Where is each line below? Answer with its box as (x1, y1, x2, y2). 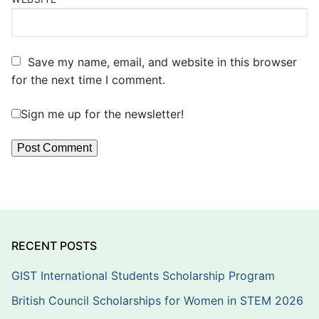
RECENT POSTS (11, 238, 97, 253)
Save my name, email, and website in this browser (28, 54, 297, 69)
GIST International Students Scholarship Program (11, 268, 275, 283)
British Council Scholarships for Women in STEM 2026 (11, 293, 303, 308)
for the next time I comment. (11, 72, 165, 87)
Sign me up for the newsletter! (21, 106, 184, 121)
